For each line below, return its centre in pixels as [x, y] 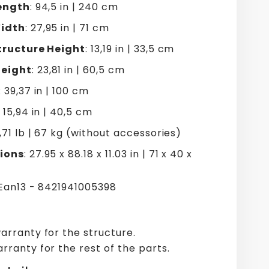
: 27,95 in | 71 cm [67, 28]
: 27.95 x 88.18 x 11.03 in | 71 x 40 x [108, 154]
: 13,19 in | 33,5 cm [130, 49]
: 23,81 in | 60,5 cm [78, 70]
